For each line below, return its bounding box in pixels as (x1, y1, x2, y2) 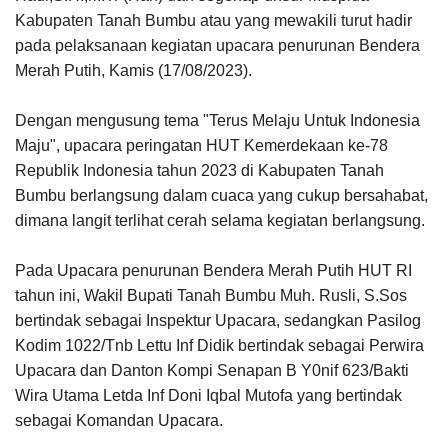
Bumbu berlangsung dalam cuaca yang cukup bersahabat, (15, 187, 428, 205)
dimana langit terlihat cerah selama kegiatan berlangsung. (15, 212, 425, 230)
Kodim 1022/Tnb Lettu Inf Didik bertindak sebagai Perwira (15, 337, 424, 355)
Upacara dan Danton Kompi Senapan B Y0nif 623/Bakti (15, 362, 409, 380)
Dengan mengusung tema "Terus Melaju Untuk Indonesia (15, 112, 420, 130)
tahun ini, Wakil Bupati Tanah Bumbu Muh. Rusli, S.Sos (15, 287, 407, 305)
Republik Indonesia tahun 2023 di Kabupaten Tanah (15, 162, 384, 180)
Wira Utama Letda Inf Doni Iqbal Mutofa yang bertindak (15, 387, 402, 405)
